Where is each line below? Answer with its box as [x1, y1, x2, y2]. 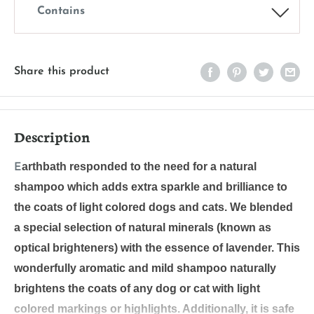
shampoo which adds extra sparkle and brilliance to [14, 181, 287, 193]
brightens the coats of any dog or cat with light [14, 282, 260, 295]
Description [14, 126, 90, 146]
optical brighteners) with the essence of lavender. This [14, 242, 300, 254]
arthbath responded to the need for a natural [22, 161, 257, 173]
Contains [37, 6, 85, 18]
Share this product [14, 66, 109, 78]
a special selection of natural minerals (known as [14, 221, 271, 234]
